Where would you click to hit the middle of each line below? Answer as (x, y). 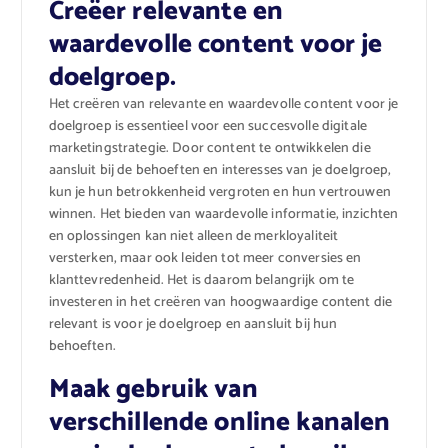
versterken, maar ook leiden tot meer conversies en (205, 259)
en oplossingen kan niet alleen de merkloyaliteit (193, 237)
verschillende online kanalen (219, 422)
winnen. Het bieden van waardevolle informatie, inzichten (223, 215)
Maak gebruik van (153, 389)
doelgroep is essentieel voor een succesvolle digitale (207, 127)
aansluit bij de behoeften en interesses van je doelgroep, (220, 171)
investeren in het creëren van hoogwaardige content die (220, 303)
